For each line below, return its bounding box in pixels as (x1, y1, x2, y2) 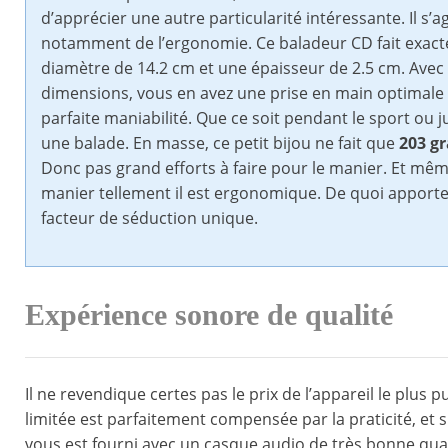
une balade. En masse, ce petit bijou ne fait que (41, 132, 399, 155)
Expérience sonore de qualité (25, 298, 393, 333)
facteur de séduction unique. (41, 207, 258, 230)
